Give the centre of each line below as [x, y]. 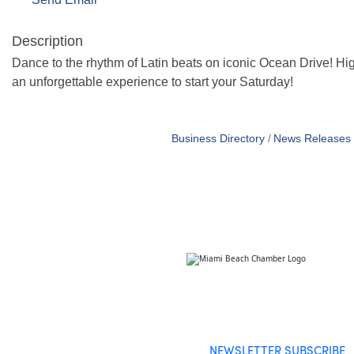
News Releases [312, 138]
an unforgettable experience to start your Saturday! [154, 81]
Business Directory [218, 138]
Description [47, 41]
